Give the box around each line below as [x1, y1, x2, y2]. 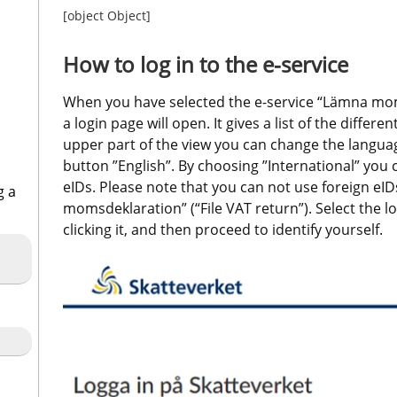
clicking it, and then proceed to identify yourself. [62, 219, 383, 239]
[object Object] [62, 6, 151, 24]
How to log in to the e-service [62, 49, 348, 79]
